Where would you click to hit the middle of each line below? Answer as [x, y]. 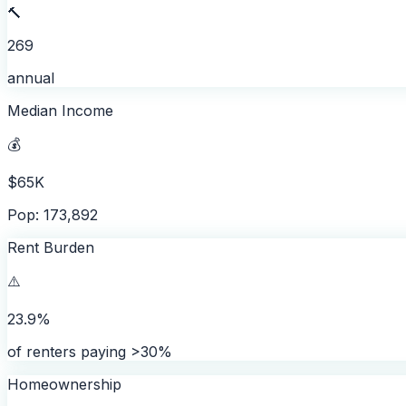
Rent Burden [51, 247]
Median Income [60, 110]
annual [31, 77]
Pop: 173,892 [53, 214]
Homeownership [64, 384]
